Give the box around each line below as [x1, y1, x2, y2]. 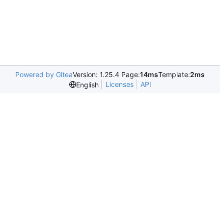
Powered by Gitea [15, 70, 73, 79]
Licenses [105, 80, 134, 88]
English [76, 80, 99, 89]
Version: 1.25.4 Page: [73, 70, 140, 79]
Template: [158, 70, 190, 79]
